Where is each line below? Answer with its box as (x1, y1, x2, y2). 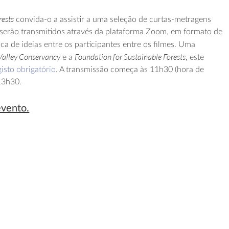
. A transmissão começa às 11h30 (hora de (56, 65, 204, 74)
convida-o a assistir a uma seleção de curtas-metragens (14, 15, 212, 24)
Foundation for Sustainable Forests (75, 52, 186, 62)
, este (186, 53, 204, 61)
